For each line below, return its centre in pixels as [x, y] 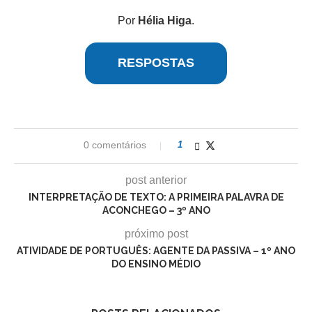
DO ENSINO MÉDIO [156, 264]
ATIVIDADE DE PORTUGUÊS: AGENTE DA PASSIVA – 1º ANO [156, 250]
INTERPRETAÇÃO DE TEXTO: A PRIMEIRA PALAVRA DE [156, 197]
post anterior [156, 180]
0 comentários [115, 145]
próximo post [156, 233]
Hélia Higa [165, 20]
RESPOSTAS [156, 63]
